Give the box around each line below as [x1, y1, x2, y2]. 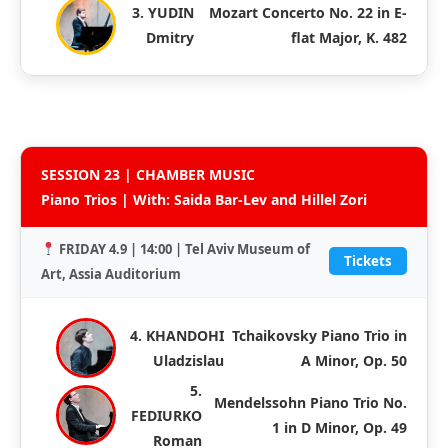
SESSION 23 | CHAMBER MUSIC [41, 164, 255, 184]
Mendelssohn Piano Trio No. [214, 393, 407, 413]
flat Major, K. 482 [291, 27, 407, 47]
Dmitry [145, 27, 194, 47]
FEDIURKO [131, 405, 203, 425]
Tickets [344, 252, 392, 271]
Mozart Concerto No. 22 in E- [209, 2, 407, 22]
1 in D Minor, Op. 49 [272, 418, 407, 438]
